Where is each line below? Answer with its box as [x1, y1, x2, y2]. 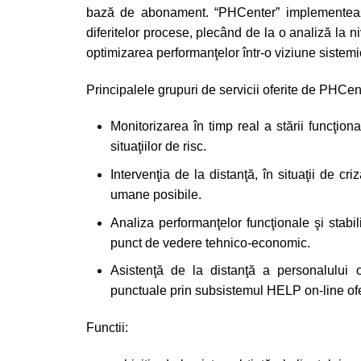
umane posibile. [110, 187, 201, 201]
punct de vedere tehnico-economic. [110, 235, 310, 250]
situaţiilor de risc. [110, 139, 206, 154]
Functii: [86, 320, 128, 334]
